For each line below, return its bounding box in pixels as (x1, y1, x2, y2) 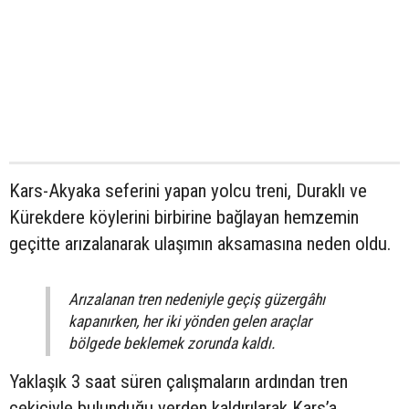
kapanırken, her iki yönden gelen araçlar (68, 312, 311, 331)
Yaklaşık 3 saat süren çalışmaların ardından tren (9, 371, 348, 393)
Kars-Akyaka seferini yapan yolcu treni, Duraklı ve (9, 180, 367, 203)
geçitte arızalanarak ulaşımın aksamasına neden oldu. (9, 233, 391, 256)
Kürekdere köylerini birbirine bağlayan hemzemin (9, 206, 359, 229)
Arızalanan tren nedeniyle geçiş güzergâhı (68, 290, 325, 309)
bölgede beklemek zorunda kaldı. (68, 334, 276, 353)
